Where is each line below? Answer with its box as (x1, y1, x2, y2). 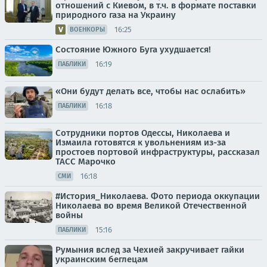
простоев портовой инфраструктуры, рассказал (55, 147, 260, 157)
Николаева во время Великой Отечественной (55, 200, 247, 211)
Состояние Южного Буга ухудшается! (55, 44, 211, 55)
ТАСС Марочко (55, 156, 116, 167)
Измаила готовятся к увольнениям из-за (55, 137, 226, 148)
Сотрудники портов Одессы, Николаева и (55, 128, 230, 138)
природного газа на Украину (55, 10, 176, 20)
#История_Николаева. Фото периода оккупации (55, 191, 260, 201)
